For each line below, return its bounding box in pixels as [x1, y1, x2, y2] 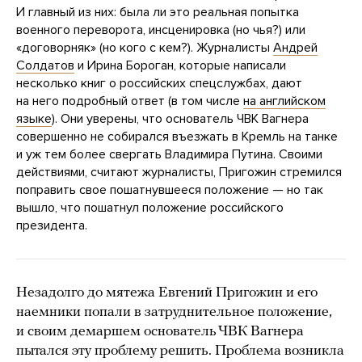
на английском [243, 93, 326, 110]
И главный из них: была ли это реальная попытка [16, 4, 299, 21]
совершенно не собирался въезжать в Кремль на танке [16, 128, 338, 145]
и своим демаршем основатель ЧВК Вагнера [16, 324, 304, 340]
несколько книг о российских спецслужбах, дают [16, 75, 302, 92]
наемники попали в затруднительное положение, [16, 305, 332, 321]
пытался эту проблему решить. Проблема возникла [16, 343, 344, 360]
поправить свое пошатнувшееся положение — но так [16, 182, 323, 199]
